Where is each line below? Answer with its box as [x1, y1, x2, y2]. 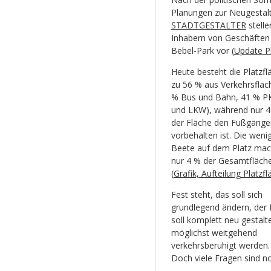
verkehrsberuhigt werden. [171, 240, 270, 252]
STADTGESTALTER [171, 19, 246, 31]
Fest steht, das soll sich [171, 189, 263, 201]
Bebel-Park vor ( [171, 45, 234, 57]
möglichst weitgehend [171, 227, 257, 239]
